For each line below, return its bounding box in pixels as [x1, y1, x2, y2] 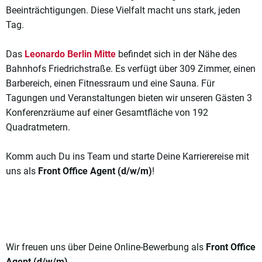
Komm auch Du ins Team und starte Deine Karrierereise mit [6, 151, 249, 163]
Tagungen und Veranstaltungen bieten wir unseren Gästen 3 [6, 92, 252, 104]
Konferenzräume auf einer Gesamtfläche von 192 [6, 107, 208, 119]
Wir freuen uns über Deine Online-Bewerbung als [6, 242, 206, 253]
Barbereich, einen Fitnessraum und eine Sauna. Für [6, 78, 215, 89]
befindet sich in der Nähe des [116, 49, 237, 60]
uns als [6, 166, 38, 177]
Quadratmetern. [6, 122, 70, 133]
